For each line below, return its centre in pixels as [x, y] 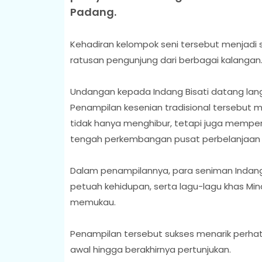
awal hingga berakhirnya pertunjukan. [150, 249]
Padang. [94, 12]
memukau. [94, 202]
